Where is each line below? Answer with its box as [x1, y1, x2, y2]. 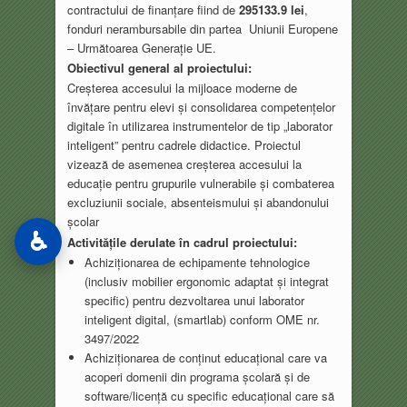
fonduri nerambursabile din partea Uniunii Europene [66, 19, 338, 37]
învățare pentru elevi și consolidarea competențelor [66, 98, 335, 116]
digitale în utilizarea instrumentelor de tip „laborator [66, 117, 333, 135]
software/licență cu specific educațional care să [84, 386, 335, 404]
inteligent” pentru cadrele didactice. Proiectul [66, 136, 301, 154]
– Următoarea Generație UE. [66, 38, 216, 56]
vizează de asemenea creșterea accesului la [66, 155, 302, 174]
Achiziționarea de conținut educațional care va [84, 348, 328, 366]
